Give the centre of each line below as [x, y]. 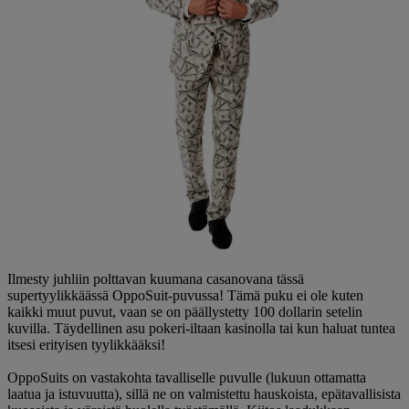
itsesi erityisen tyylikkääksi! [86, 344]
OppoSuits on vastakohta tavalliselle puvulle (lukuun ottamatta [187, 377]
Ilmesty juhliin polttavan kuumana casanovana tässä [156, 278]
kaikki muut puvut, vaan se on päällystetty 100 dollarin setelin [185, 311]
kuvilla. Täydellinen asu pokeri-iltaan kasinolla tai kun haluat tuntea [201, 328]
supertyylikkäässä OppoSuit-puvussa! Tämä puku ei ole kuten [185, 295]
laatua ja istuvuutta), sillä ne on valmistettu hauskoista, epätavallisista [204, 393]
